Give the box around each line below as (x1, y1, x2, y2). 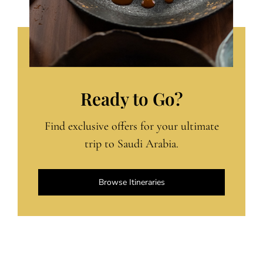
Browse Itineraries (98, 177, 165, 188)
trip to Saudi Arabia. (85, 137, 178, 151)
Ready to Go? (80, 87, 183, 110)
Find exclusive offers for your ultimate (44, 119, 219, 134)
